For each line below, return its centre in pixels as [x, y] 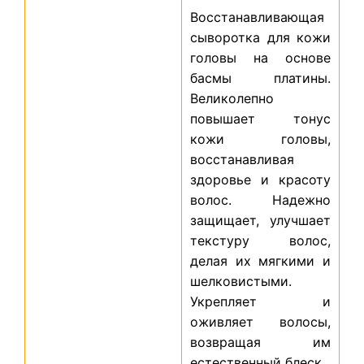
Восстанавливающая [257, 17]
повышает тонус [260, 119]
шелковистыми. [241, 282]
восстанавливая [242, 160]
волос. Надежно [260, 200]
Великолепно [232, 99]
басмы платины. [260, 78]
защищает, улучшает [260, 221]
